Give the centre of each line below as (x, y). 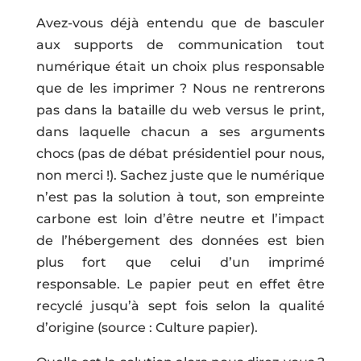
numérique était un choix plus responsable (180, 66)
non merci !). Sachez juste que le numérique (180, 175)
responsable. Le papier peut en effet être (180, 284)
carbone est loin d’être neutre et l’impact (180, 218)
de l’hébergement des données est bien (180, 240)
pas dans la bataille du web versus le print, (180, 110)
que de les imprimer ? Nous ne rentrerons (180, 88)
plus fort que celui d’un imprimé (180, 262)
